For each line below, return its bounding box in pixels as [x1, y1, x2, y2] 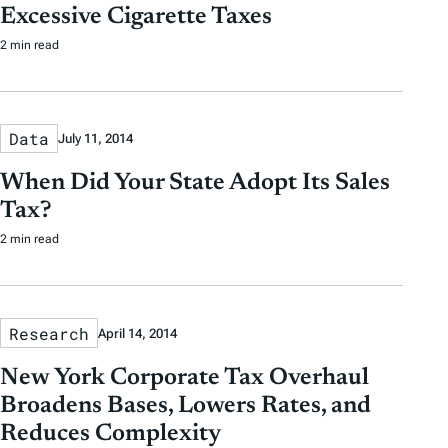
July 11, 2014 [58, 131, 133, 147]
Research [9, 322, 89, 344]
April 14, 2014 [98, 325, 177, 341]
